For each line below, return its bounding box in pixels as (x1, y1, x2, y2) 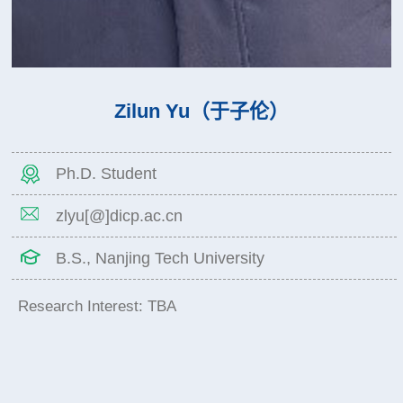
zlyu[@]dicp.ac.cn (56, 207, 184, 226)
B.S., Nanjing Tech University (56, 249, 265, 268)
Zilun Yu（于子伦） (114, 100, 289, 123)
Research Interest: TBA (17, 298, 176, 316)
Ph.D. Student (56, 165, 157, 184)
